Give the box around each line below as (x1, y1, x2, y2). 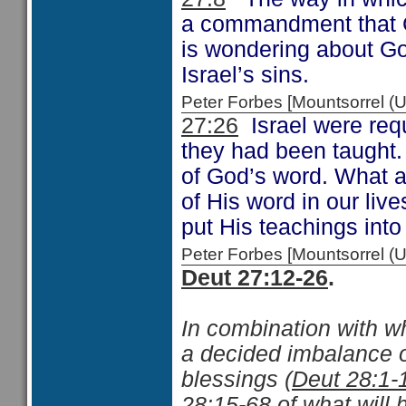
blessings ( (181, 367, 292, 391)
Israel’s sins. (181, 63, 309, 87)
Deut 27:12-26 (181, 266, 328, 290)
